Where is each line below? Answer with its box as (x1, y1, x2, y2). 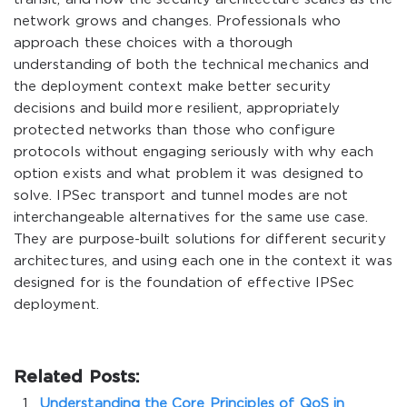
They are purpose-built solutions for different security (14, 233, 386, 245)
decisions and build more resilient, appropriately (14, 103, 341, 114)
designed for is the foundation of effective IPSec (14, 277, 355, 289)
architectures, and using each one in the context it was (14, 255, 392, 267)
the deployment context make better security (14, 81, 331, 93)
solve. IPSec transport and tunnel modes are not (14, 190, 349, 202)
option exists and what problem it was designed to (14, 168, 364, 180)
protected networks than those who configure (14, 124, 335, 136)
